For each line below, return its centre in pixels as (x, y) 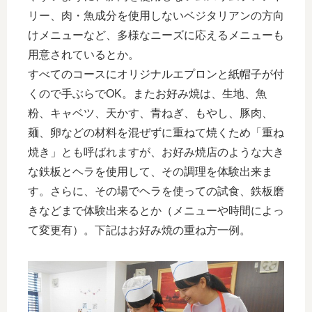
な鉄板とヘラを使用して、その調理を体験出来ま (150, 171)
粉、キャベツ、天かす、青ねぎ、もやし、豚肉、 (150, 113)
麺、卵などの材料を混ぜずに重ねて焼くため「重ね (156, 132)
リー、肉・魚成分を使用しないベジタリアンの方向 (156, 15)
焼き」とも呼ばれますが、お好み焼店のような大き (156, 152)
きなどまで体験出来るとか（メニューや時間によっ (156, 210)
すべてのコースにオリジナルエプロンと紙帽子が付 (156, 74)
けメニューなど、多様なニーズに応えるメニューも (156, 35)
